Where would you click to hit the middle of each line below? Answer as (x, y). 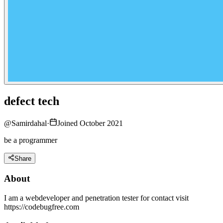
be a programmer (31, 140)
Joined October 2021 (90, 123)
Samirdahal (29, 123)
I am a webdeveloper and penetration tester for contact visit (96, 198)
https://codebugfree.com (42, 207)
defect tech (32, 101)
